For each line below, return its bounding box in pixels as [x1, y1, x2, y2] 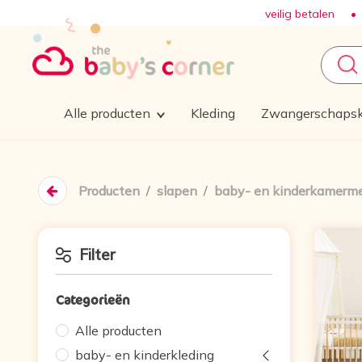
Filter [79, 245, 116, 265]
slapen [156, 183, 197, 200]
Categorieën [56, 291, 131, 309]
